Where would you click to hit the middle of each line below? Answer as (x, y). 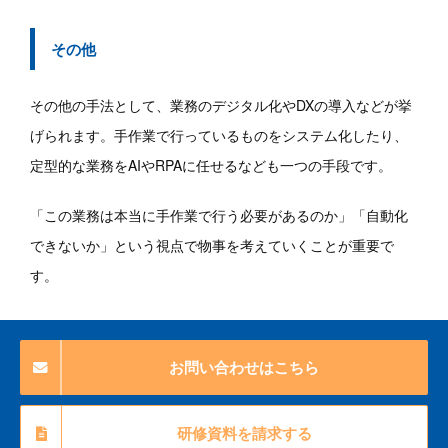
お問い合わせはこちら (244, 367)
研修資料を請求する (244, 433)
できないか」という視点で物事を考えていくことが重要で (212, 245)
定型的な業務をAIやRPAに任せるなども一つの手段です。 (211, 165)
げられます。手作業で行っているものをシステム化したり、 (219, 135)
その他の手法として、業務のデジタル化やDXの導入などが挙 (221, 105)
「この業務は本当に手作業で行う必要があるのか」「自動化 (219, 215)
